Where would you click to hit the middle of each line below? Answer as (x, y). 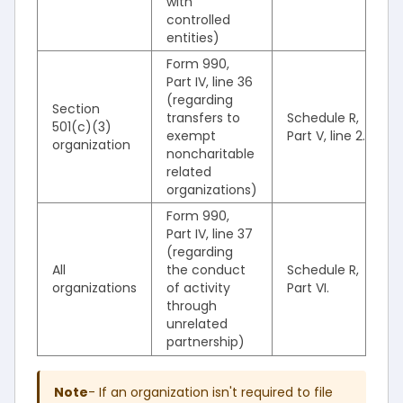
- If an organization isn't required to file (210, 392)
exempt (191, 136)
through (192, 306)
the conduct (206, 270)
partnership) (206, 342)
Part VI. (308, 288)
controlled (198, 20)
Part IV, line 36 (210, 82)
